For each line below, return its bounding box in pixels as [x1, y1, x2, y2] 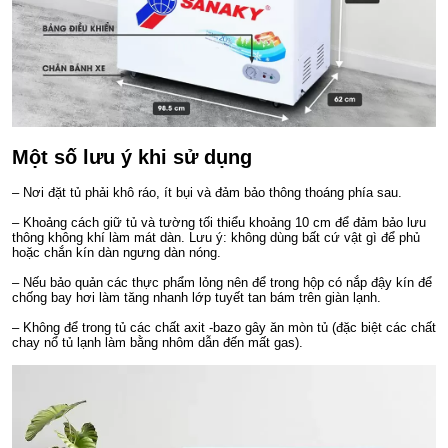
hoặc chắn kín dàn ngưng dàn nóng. [12, 245, 221, 261]
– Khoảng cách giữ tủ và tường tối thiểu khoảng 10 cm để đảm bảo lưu [12, 215, 426, 231]
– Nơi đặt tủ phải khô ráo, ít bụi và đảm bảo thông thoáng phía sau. [12, 185, 402, 201]
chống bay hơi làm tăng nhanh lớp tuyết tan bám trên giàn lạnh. [12, 290, 381, 306]
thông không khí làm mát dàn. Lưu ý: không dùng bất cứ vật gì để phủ [12, 230, 420, 246]
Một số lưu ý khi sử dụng [12, 146, 252, 169]
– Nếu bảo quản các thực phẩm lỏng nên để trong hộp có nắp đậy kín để [12, 275, 432, 291]
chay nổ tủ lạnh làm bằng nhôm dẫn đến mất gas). [12, 335, 303, 351]
